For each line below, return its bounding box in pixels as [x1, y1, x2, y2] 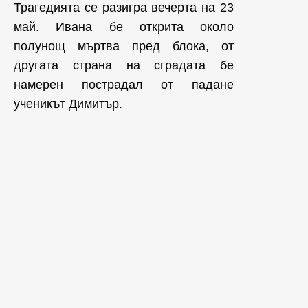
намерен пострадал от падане [14, 78, 234, 92]
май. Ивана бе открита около [14, 20, 234, 34]
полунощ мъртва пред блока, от [14, 39, 234, 54]
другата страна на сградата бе [14, 58, 234, 73]
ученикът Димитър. [14, 97, 122, 111]
